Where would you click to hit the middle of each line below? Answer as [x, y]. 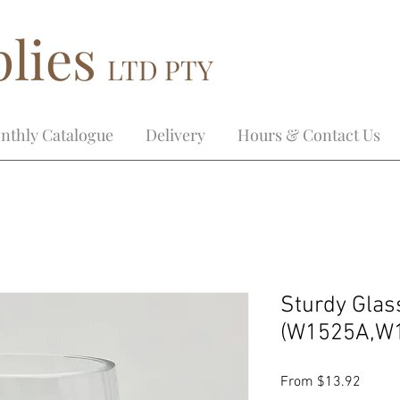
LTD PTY [160, 70]
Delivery [175, 135]
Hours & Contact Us [309, 135]
